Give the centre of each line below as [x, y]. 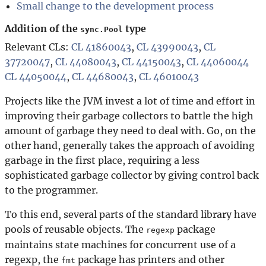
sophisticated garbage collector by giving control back [132, 175]
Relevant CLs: [38, 47]
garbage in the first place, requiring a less [102, 160]
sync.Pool [102, 29]
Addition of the [42, 28]
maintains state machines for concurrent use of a [120, 244]
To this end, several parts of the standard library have [131, 214]
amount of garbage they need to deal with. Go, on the [130, 130]
